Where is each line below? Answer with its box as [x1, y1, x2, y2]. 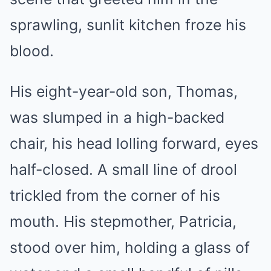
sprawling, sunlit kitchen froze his [10, 16, 246, 34]
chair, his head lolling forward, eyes [10, 134, 258, 152]
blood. [10, 42, 54, 60]
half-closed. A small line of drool [10, 160, 237, 178]
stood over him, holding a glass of [10, 238, 250, 256]
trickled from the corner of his [10, 186, 220, 204]
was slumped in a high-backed [10, 108, 224, 126]
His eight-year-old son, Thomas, [10, 82, 238, 100]
